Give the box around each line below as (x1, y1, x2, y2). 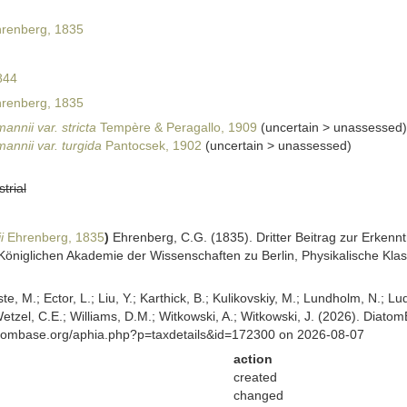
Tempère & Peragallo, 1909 (95, 120, 257, 134)
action (233, 352, 273, 366)
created (233, 370, 277, 384)
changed (233, 388, 283, 402)
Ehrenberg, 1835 (3, 230, 104, 244)
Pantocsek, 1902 (101, 138, 202, 153)
